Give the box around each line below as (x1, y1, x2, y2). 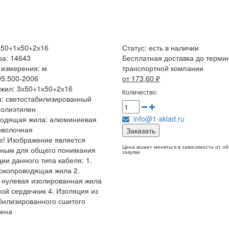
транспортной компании (122, 63, 203, 73)
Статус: (122, 42, 149, 53)
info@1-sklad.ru (129, 113, 185, 124)
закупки (122, 148, 140, 155)
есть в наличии (148, 42, 199, 53)
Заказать (126, 125, 155, 135)
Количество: (122, 87, 157, 96)
